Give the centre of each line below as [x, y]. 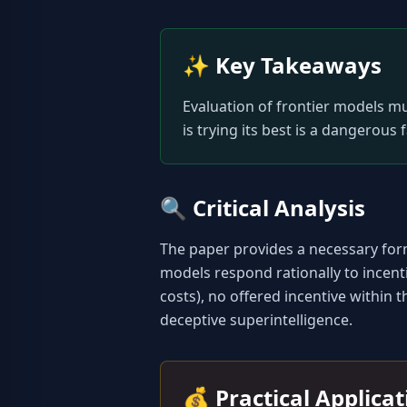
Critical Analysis [279, 208]
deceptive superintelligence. [256, 320]
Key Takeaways [298, 65]
